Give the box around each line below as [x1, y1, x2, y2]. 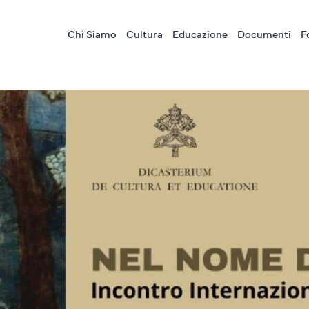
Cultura [126, 26, 163, 41]
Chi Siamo [68, 26, 117, 41]
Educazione [172, 26, 228, 41]
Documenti [237, 26, 291, 41]
